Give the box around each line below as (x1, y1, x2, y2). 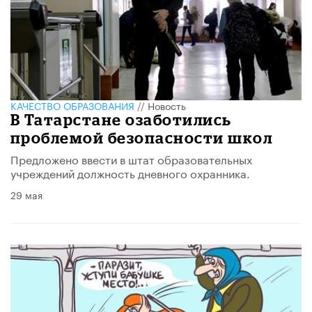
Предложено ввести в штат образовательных (10, 150, 252, 168)
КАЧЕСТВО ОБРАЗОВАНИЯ (10, 97, 134, 114)
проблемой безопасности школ (10, 129, 273, 147)
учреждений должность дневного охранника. (10, 164, 250, 182)
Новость (148, 97, 186, 114)
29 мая (10, 187, 42, 203)
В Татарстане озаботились (10, 111, 232, 129)
